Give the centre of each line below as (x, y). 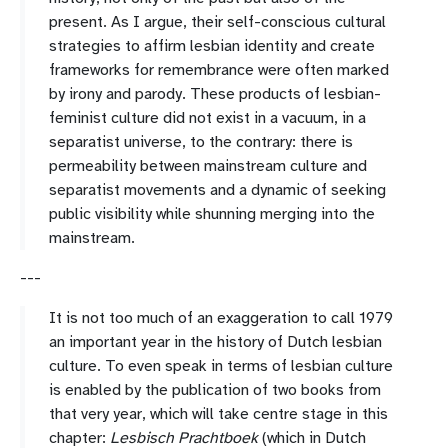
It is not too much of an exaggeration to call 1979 (221, 318)
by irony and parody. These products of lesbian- (215, 94)
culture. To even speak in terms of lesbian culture (221, 366)
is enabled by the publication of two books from (215, 390)
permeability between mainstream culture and (208, 166)
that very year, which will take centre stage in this (218, 414)
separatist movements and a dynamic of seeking (217, 190)
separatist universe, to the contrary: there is (201, 142)
